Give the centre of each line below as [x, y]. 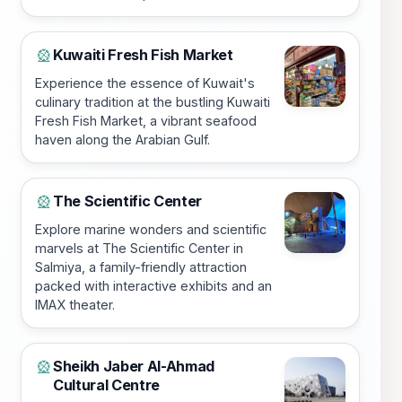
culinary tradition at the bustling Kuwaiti [153, 102]
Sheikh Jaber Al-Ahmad [134, 367]
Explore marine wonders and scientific [151, 230]
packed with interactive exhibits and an [153, 286]
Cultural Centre [107, 385]
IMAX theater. [75, 305]
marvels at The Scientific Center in [139, 249]
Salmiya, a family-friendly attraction [141, 267]
